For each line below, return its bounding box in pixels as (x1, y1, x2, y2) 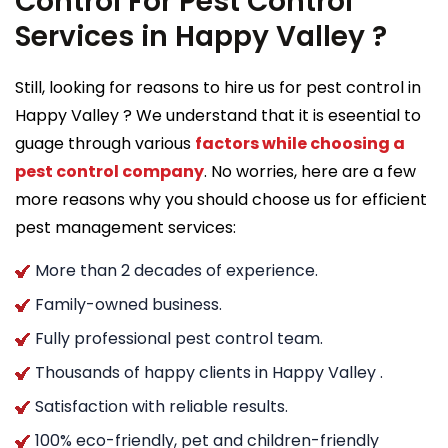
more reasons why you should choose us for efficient (15, 187, 427, 211)
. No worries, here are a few (204, 159, 416, 183)
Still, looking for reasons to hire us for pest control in (15, 75, 421, 99)
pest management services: (15, 215, 236, 239)
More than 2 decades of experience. (35, 258, 318, 282)
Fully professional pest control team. (35, 326, 323, 350)
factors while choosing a (195, 131, 405, 155)
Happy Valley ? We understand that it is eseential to (15, 103, 421, 127)
